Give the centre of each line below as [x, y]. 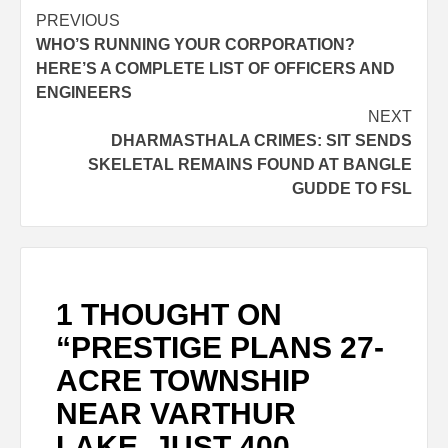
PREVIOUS [78, 20]
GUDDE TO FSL [352, 188]
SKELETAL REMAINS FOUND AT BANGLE [250, 164]
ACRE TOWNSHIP [182, 380]
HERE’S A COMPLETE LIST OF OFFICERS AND [215, 68]
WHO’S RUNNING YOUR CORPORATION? [195, 44]
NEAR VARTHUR [176, 413]
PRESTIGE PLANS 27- [227, 347]
